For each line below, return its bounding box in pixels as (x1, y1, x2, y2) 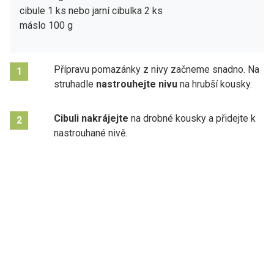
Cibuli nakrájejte (54, 112, 128, 124)
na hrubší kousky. (177, 78, 252, 90)
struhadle (54, 78, 96, 90)
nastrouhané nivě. (54, 127, 127, 139)
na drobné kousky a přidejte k (128, 112, 256, 124)
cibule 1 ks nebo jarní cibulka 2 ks (20, 4, 163, 17)
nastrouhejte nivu (96, 78, 177, 90)
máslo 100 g (20, 19, 73, 31)
